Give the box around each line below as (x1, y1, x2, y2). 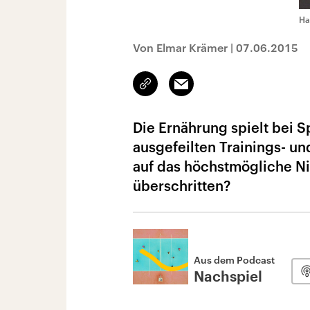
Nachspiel (194, 271, 262, 284)
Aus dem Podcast (194, 254, 275, 266)
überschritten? (133, 177, 230, 194)
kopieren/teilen (145, 84, 211, 95)
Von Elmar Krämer (133, 41, 228, 54)
